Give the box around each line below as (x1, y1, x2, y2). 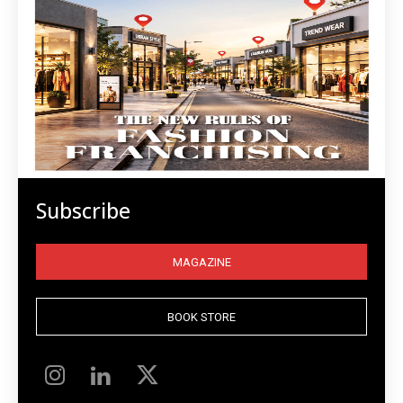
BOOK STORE (167, 309, 236, 324)
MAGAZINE (172, 255, 231, 269)
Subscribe (36, 196, 130, 226)
